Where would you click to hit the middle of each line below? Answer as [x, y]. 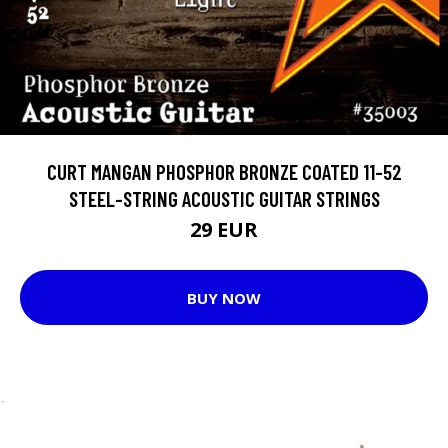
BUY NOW [224, 297]
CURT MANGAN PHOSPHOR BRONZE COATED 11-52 [224, 171]
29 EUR [224, 229]
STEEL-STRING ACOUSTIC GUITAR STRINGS [224, 198]
